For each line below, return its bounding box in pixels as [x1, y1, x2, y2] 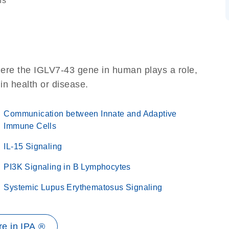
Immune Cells [4, 122, 57, 130]
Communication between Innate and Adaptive [4, 109, 177, 118]
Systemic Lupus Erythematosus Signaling [4, 183, 163, 192]
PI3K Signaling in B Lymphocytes [4, 163, 131, 171]
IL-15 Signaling [4, 142, 62, 151]
